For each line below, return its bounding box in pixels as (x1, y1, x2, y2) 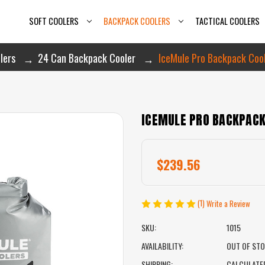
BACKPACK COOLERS (104, 15, 170, 28)
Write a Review (206, 198, 250, 210)
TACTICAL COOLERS (195, 15, 260, 28)
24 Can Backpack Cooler (38, 50, 135, 66)
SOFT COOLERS (29, 15, 79, 28)
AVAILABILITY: (141, 240, 183, 253)
